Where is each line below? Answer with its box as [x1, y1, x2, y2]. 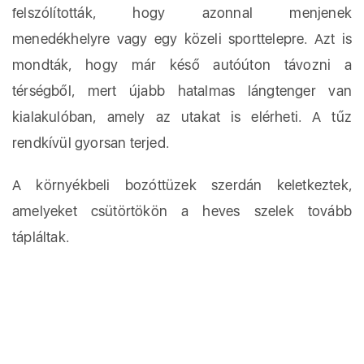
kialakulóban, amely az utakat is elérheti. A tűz [12, 108, 352, 125]
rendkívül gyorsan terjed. [12, 134, 169, 151]
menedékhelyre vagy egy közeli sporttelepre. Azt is [12, 30, 352, 47]
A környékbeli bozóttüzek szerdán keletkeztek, [12, 176, 352, 193]
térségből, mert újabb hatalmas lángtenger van [12, 82, 352, 99]
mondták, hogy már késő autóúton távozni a [12, 56, 352, 73]
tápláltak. [12, 228, 69, 245]
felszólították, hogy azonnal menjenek [12, 4, 352, 21]
